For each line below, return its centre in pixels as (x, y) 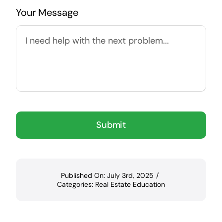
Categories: (76, 184)
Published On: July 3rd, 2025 (107, 175)
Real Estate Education (130, 184)
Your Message (47, 12)
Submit (111, 125)
